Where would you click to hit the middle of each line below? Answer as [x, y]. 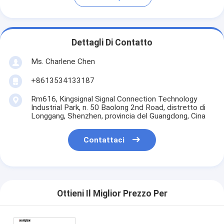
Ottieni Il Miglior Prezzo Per [112, 194]
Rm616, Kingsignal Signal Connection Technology [114, 99]
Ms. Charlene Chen [63, 61]
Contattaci [104, 140]
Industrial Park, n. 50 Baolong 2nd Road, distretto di [118, 107]
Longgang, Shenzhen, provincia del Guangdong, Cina [118, 116]
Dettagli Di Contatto [112, 43]
